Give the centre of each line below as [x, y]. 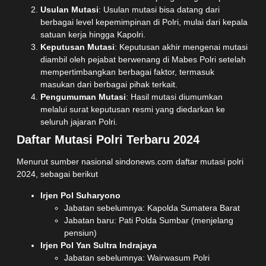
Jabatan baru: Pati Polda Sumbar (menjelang [149, 220]
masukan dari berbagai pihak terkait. [109, 85]
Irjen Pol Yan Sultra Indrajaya [99, 245]
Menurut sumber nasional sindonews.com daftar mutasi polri [130, 162]
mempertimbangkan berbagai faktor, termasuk [127, 72]
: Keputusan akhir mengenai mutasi [181, 47]
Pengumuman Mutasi [83, 97]
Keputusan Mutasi [77, 47]
